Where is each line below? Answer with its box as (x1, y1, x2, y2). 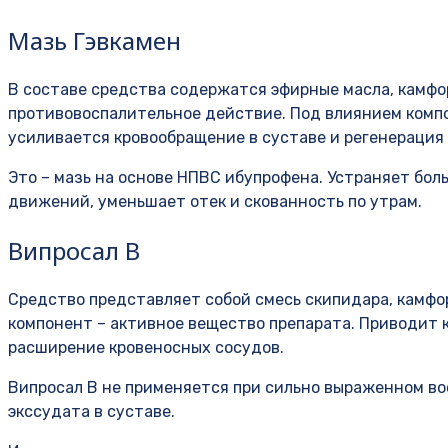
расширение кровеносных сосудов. (8, 338, 284, 358)
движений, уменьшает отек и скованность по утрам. (8, 192, 422, 212)
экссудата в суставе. (8, 402, 175, 422)
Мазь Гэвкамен (8, 24, 181, 58)
